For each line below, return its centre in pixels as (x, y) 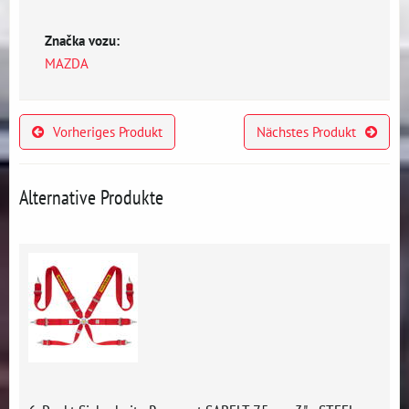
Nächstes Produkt (306, 131)
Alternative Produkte (91, 197)
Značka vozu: (82, 40)
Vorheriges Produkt (108, 131)
